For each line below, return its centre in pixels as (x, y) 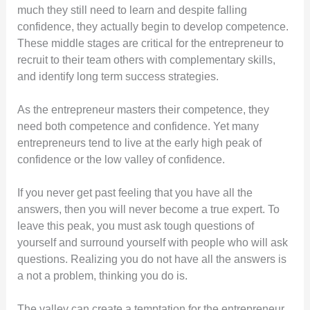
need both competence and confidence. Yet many (138, 126)
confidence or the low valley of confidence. (121, 159)
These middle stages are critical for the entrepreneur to (150, 43)
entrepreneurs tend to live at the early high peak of (139, 143)
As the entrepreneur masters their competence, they (143, 109)
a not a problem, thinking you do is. (102, 275)
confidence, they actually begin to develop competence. (153, 26)
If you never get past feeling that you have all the (135, 192)
